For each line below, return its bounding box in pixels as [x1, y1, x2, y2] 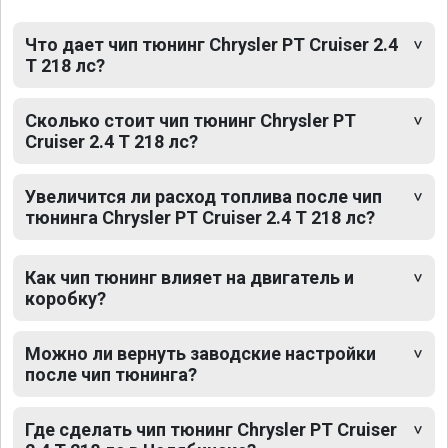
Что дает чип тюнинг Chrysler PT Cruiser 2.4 [25, 34, 398, 56]
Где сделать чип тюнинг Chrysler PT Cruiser [25, 419, 397, 441]
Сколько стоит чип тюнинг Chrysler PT [25, 110, 356, 132]
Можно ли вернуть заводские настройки [25, 343, 376, 365]
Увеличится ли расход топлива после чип [25, 186, 382, 208]
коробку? [25, 288, 106, 310]
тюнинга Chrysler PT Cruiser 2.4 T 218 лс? [25, 207, 375, 229]
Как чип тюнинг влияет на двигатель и [25, 267, 354, 289]
